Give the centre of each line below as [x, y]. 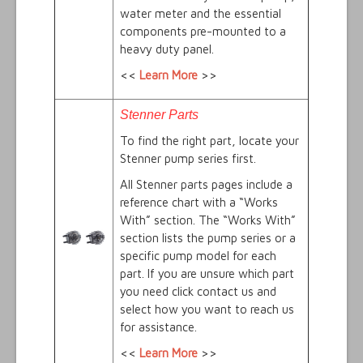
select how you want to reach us [207, 310]
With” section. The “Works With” [208, 220]
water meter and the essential [201, 14]
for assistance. [158, 327]
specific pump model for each [198, 256]
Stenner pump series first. [188, 159]
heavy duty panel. [167, 49]
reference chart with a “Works [199, 203]
